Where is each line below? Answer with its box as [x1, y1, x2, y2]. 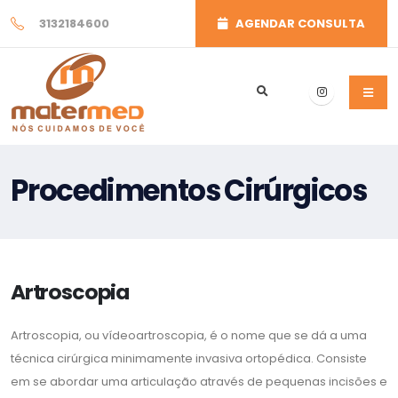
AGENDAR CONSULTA [227, 15, 365, 32]
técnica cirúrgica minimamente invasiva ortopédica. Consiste [11, 350, 367, 367]
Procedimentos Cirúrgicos [11, 171, 366, 211]
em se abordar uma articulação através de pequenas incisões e [11, 373, 387, 390]
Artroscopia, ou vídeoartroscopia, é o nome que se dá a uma [11, 327, 367, 344]
